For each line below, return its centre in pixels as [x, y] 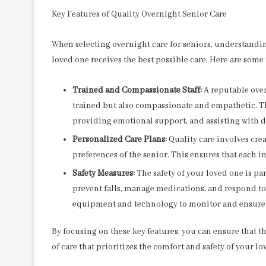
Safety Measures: [104, 173]
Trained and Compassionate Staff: [137, 90]
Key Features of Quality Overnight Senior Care [139, 14]
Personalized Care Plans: [120, 139]
